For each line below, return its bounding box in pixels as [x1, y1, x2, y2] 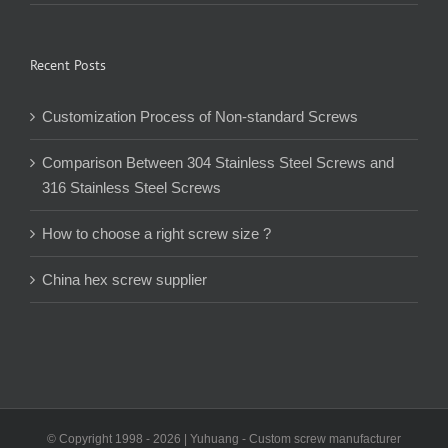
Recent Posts [30, 55, 106, 74]
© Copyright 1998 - [47, 431, 153, 446]
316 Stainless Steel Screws [42, 178, 221, 196]
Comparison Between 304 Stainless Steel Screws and [42, 153, 394, 171]
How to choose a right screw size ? [42, 224, 271, 242]
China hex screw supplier [42, 270, 207, 288]
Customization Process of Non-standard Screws [42, 107, 362, 125]
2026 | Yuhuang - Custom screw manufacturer [153, 431, 401, 446]
